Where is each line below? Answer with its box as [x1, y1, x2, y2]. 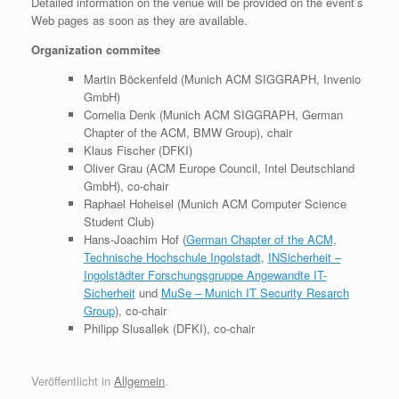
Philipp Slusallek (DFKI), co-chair [83, 320, 255, 337]
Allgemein [114, 372, 165, 389]
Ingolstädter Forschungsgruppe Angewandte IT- [83, 266, 327, 283]
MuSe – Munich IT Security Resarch [160, 284, 349, 301]
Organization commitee [31, 41, 160, 58]
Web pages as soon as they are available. [31, 12, 248, 28]
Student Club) [83, 213, 154, 230]
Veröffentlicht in [31, 372, 114, 389]
